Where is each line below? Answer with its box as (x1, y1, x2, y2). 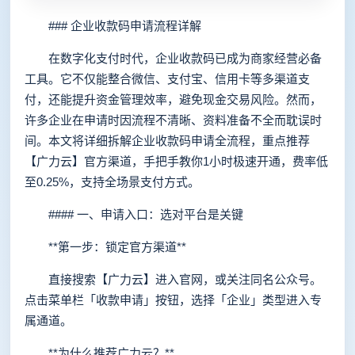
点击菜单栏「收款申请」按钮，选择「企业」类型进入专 (25, 293, 322, 307)
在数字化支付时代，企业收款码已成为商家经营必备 (25, 52, 322, 65)
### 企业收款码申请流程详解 (25, 19, 201, 32)
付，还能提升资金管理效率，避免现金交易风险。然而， (25, 93, 322, 106)
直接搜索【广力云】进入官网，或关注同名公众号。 (25, 273, 322, 286)
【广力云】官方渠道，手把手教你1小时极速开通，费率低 (25, 155, 328, 168)
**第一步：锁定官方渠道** (25, 240, 186, 254)
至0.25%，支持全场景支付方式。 (25, 175, 200, 189)
